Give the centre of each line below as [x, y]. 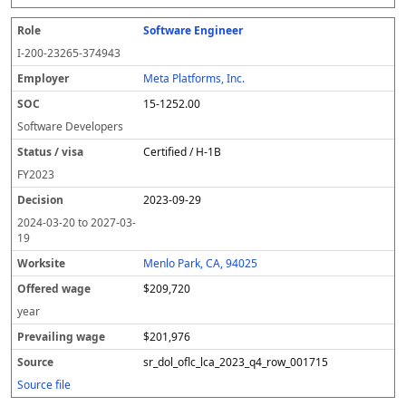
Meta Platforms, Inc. [194, 78]
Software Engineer [193, 30]
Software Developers [70, 126]
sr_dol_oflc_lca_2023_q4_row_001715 [236, 362]
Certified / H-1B [183, 152]
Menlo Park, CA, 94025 [201, 263]
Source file [44, 385]
